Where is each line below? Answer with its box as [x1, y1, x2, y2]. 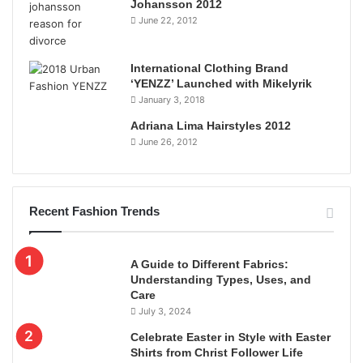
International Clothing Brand [130, 61, 288, 75]
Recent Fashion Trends [29, 203, 160, 218]
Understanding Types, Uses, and [130, 272, 311, 286]
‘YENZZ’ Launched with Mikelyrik [130, 76, 312, 90]
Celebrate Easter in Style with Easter [130, 330, 331, 344]
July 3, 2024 [139, 305, 191, 317]
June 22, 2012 [139, 14, 198, 26]
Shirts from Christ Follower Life [130, 345, 303, 359]
